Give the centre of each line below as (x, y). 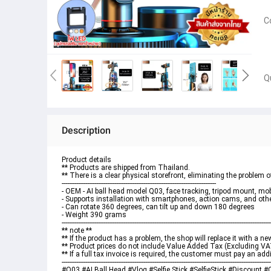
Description (86, 131)
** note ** (77, 231)
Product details (87, 160)
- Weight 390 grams (94, 215)
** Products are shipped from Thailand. (126, 168)
